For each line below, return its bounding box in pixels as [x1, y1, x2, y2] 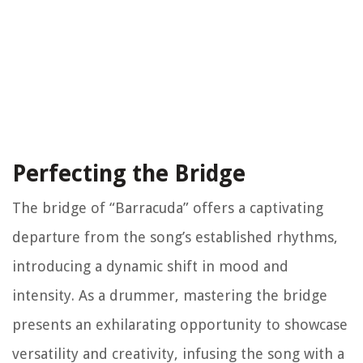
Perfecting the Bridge [12, 160, 246, 188]
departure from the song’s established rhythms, [12, 228, 338, 246]
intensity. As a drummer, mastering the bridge [12, 287, 327, 305]
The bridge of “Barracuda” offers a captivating [12, 199, 323, 217]
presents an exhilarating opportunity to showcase [12, 316, 348, 334]
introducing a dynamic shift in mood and [12, 258, 288, 275]
